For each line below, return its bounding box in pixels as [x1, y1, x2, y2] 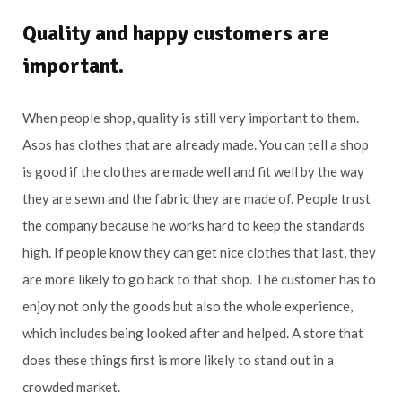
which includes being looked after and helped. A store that [22, 324, 363, 341]
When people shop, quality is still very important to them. [22, 109, 359, 126]
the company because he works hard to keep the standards [22, 216, 365, 233]
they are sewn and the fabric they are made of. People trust [22, 189, 371, 206]
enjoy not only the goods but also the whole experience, [22, 297, 353, 314]
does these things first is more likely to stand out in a [22, 351, 334, 368]
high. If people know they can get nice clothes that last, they [22, 243, 376, 260]
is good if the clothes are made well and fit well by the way [22, 162, 364, 179]
